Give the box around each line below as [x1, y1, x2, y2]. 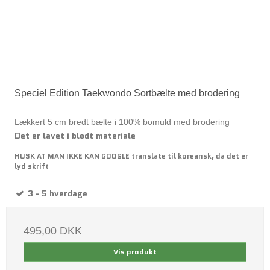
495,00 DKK [24, 224, 82, 237]
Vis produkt [113, 246, 157, 257]
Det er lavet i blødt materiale [14, 129, 136, 142]
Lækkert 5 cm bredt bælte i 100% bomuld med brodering [14, 116, 230, 127]
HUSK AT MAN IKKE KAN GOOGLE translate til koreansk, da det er [14, 150, 248, 161]
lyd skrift [14, 160, 49, 171]
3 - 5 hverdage [25, 187, 87, 199]
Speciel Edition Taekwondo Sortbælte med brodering [14, 87, 240, 98]
